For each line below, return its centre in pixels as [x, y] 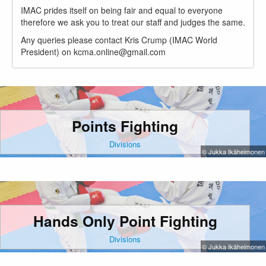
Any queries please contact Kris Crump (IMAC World [119, 40]
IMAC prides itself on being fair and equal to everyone [122, 10]
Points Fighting [125, 126]
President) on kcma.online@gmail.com [93, 52]
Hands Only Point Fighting [125, 221]
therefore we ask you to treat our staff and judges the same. [133, 22]
